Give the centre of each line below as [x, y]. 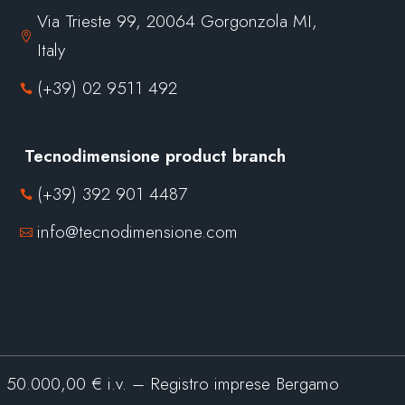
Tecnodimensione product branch [155, 156]
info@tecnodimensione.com [137, 232]
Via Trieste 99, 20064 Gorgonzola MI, [177, 22]
